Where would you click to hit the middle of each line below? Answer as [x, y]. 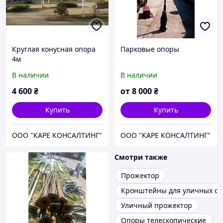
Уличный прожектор [157, 206]
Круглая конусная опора [54, 49]
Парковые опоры [150, 49]
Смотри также [141, 157]
